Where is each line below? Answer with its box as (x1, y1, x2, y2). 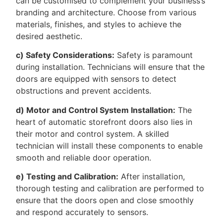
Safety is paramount (114, 50, 193, 60)
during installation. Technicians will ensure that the (16, 62, 205, 72)
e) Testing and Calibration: (16, 171, 118, 181)
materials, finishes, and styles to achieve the (16, 19, 181, 29)
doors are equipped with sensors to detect (16, 74, 176, 84)
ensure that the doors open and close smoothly (16, 195, 194, 205)
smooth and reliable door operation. (16, 152, 151, 163)
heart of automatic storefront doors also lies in (16, 116, 192, 127)
